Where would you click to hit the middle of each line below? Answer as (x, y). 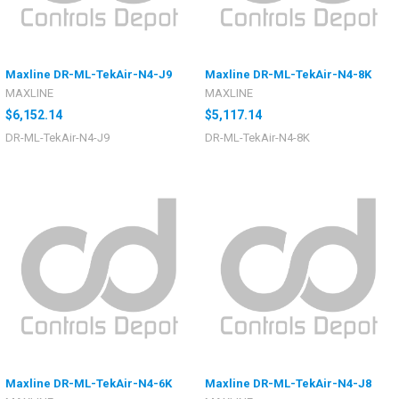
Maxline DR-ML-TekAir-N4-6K (89, 383)
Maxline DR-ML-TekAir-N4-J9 (89, 75)
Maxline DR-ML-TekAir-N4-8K (288, 75)
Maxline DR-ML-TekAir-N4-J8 (288, 383)
